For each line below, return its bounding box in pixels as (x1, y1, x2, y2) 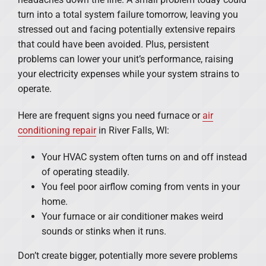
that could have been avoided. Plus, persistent (17, 39, 209, 50)
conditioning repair (17, 125, 96, 137)
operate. (17, 83, 52, 95)
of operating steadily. (41, 166, 129, 178)
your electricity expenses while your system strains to (17, 68, 239, 80)
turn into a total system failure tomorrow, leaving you (17, 9, 238, 21)
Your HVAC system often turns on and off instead (41, 151, 247, 163)
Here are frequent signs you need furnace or (17, 110, 202, 122)
